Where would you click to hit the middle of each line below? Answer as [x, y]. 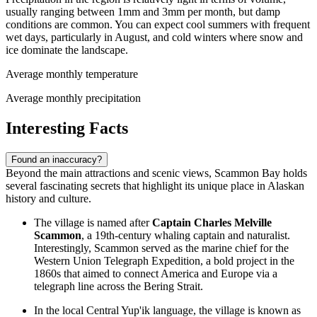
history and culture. [48, 199]
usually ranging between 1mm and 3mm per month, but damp [143, 12]
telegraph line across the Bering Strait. [119, 287]
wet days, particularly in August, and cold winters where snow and [154, 38]
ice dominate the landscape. [67, 50]
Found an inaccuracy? [57, 160]
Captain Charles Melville [212, 223]
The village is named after [93, 223]
